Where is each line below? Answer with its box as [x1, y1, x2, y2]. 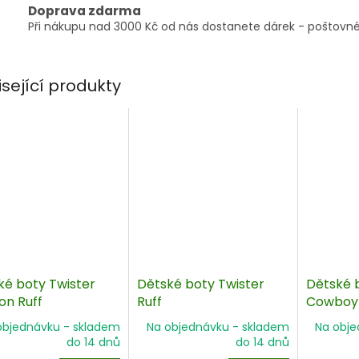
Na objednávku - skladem [146, 319, 289, 336]
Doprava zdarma [28, 2, 141, 20]
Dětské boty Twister [136, 275, 264, 294]
